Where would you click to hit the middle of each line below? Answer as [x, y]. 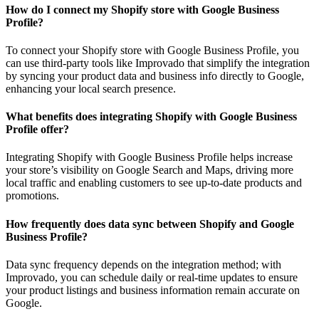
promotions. [32, 196]
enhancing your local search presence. [91, 88]
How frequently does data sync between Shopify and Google [150, 224]
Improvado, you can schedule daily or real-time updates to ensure [152, 277]
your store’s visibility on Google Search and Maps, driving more [150, 170]
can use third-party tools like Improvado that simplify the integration [158, 63]
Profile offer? [37, 130]
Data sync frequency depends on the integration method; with [143, 264]
